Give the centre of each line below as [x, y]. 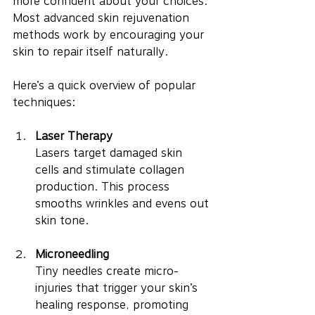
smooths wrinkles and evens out [124, 204]
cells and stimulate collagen [111, 170]
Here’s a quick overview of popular [106, 86]
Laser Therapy [74, 136]
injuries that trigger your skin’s [118, 288]
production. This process [104, 187]
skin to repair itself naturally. [90, 52]
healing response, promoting [114, 305]
